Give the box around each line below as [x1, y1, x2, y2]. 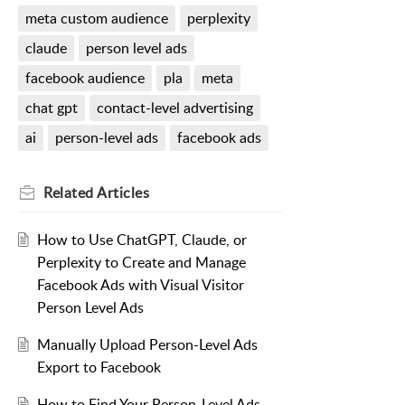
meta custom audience [25, 8, 168, 29]
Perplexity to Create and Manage [36, 252, 246, 273]
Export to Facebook [36, 357, 161, 378]
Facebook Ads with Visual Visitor [36, 275, 244, 296]
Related [43, 183, 97, 203]
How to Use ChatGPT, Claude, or [36, 230, 247, 250]
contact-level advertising [96, 98, 253, 118]
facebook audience [25, 68, 145, 89]
